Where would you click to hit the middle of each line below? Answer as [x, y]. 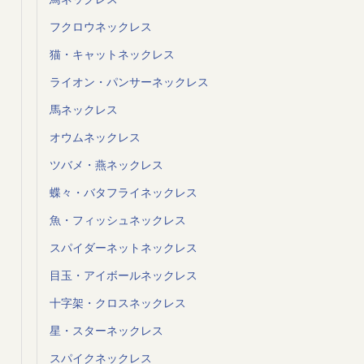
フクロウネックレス [100, 27]
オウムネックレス [95, 137]
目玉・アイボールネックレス [123, 275]
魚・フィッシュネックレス [117, 220]
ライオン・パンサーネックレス [129, 82]
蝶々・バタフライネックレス [123, 193]
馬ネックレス [83, 110]
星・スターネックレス [106, 331]
